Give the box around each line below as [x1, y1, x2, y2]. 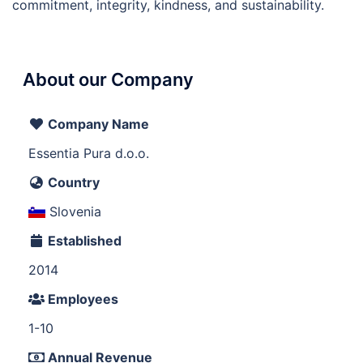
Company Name [45, 116, 149, 132]
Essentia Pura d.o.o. [28, 145, 149, 161]
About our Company [23, 69, 194, 90]
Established [45, 233, 122, 249]
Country [45, 174, 100, 190]
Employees [45, 291, 118, 307]
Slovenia [45, 203, 102, 220]
